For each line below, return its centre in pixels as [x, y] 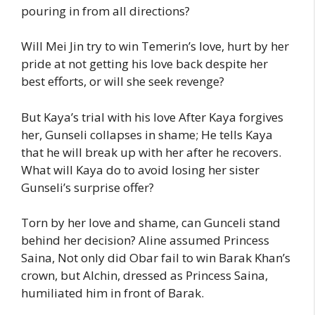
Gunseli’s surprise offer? [88, 187]
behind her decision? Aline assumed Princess [145, 240]
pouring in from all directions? [105, 11]
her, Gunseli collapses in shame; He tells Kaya [147, 134]
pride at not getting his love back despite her [144, 64]
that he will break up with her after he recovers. [151, 152]
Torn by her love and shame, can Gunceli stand [151, 223]
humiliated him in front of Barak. [112, 293]
